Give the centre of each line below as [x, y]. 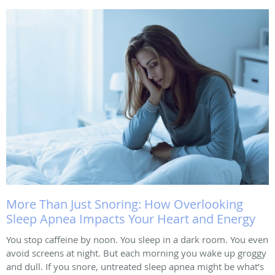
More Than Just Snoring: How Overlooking [125, 204]
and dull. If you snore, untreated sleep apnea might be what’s [135, 266]
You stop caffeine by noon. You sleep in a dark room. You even [137, 239]
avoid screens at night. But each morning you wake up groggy [136, 253]
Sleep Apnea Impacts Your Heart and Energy [131, 219]
